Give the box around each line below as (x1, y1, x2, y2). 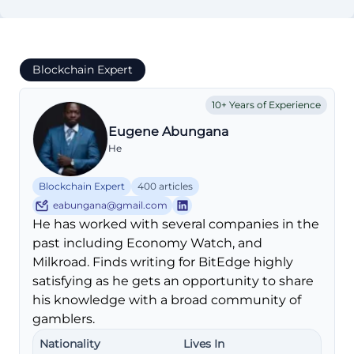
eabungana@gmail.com (53, 198, 168, 211)
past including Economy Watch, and (32, 235, 262, 251)
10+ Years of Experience (212, 98, 321, 111)
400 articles (137, 179, 193, 192)
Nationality (40, 337, 100, 352)
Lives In (183, 337, 224, 352)
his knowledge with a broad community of (32, 292, 301, 308)
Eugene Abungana (108, 123, 228, 139)
